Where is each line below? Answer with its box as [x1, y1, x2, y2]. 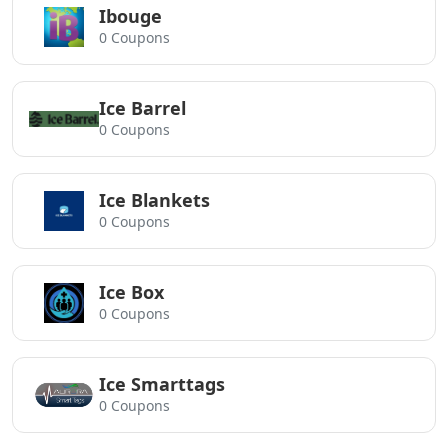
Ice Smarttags [99, 372, 225, 396]
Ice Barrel [99, 96, 186, 120]
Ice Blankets [99, 188, 210, 212]
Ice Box [99, 280, 164, 304]
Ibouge [99, 4, 162, 28]
